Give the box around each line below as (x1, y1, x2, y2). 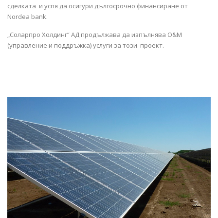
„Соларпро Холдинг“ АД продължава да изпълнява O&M (7, 30, 182, 39)
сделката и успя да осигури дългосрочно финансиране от (7, 1, 188, 10)
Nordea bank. (7, 12, 48, 21)
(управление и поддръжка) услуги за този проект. (7, 41, 167, 50)
